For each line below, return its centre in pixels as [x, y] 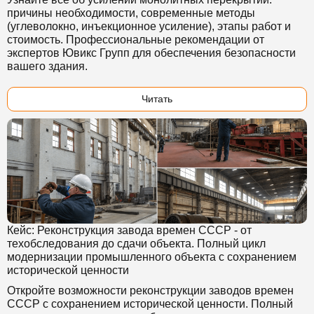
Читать [157, 99]
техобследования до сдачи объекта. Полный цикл [136, 244]
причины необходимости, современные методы [131, 13]
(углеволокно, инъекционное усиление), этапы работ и [149, 26]
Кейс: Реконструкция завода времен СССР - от [129, 230]
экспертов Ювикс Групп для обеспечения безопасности [151, 53]
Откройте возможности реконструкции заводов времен [150, 291]
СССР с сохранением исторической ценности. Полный [150, 304]
